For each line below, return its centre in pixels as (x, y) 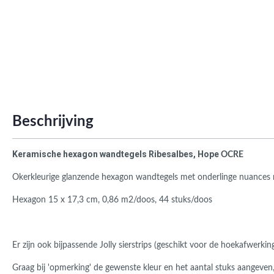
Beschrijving (53, 122)
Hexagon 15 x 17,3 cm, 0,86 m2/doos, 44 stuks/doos (112, 200)
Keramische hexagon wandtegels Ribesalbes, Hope (117, 154)
